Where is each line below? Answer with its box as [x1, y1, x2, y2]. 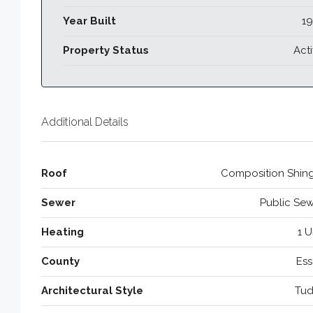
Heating [41, 225, 84, 238]
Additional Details [41, 115, 129, 129]
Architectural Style [41, 284, 143, 297]
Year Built [63, 14, 116, 27]
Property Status [63, 43, 149, 57]
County [41, 254, 80, 268]
